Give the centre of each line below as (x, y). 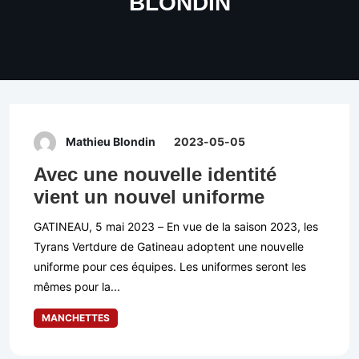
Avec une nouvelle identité (155, 175)
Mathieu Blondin (111, 142)
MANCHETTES (76, 318)
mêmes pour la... (77, 287)
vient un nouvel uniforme (149, 197)
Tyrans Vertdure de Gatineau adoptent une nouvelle (169, 247)
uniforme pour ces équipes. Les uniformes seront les (170, 267)
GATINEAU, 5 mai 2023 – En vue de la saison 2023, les (176, 227)
